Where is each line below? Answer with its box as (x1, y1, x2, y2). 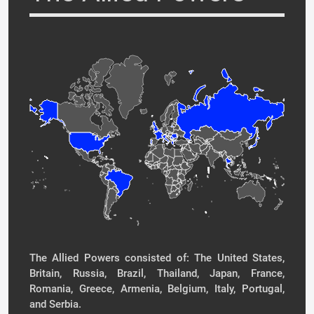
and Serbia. (29, 298, 81, 310)
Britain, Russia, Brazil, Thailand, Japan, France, (29, 267, 285, 280)
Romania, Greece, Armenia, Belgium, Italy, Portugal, (29, 282, 285, 295)
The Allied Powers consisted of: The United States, (29, 252, 285, 264)
